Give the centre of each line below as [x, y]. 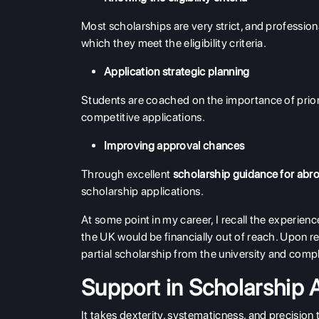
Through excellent [127, 174]
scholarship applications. [143, 191]
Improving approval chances [174, 146]
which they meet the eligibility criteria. [174, 43]
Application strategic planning [177, 72]
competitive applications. [143, 117]
